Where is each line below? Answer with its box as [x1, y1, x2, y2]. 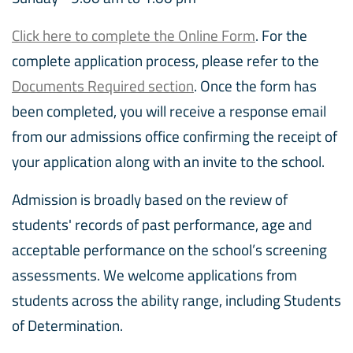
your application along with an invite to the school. [12, 150, 325, 173]
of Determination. [12, 314, 123, 336]
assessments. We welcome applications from [12, 263, 297, 286]
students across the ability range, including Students [12, 288, 341, 311]
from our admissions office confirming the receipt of [12, 124, 337, 147]
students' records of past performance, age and [12, 213, 312, 236]
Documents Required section [12, 74, 194, 97]
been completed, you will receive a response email [12, 99, 326, 122]
